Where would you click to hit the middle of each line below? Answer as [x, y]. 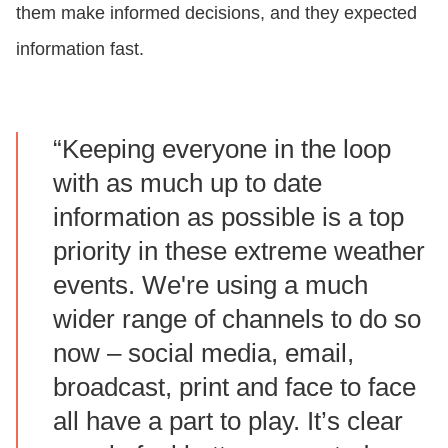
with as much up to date [187, 182]
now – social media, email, [203, 352]
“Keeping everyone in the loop [222, 148]
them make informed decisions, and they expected [216, 12]
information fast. [80, 48]
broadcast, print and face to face [234, 386]
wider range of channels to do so [237, 318]
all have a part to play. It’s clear [228, 420]
